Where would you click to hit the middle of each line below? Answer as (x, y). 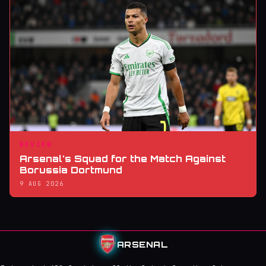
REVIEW (36, 145)
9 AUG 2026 (42, 184)
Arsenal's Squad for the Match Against (123, 159)
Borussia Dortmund (71, 170)
